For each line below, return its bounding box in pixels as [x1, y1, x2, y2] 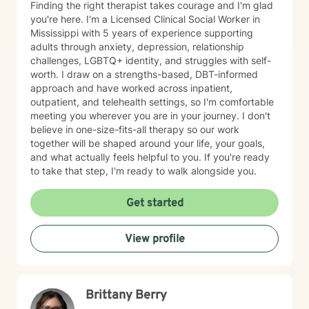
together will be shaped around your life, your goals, [30, 137, 265, 149]
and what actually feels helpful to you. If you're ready [30, 151, 270, 163]
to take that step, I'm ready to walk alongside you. [30, 165, 257, 177]
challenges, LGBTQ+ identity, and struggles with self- [30, 54, 271, 66]
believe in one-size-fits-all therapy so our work [30, 123, 239, 135]
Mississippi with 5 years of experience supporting [30, 27, 253, 39]
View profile [124, 232, 185, 246]
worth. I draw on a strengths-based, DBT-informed [30, 68, 258, 80]
